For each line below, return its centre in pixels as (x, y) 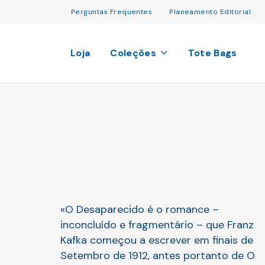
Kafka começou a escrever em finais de (157, 240)
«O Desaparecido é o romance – (140, 209)
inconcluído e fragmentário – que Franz (157, 225)
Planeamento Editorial (210, 12)
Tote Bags (212, 53)
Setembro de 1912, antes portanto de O (158, 256)
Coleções (133, 53)
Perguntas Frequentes (112, 12)
